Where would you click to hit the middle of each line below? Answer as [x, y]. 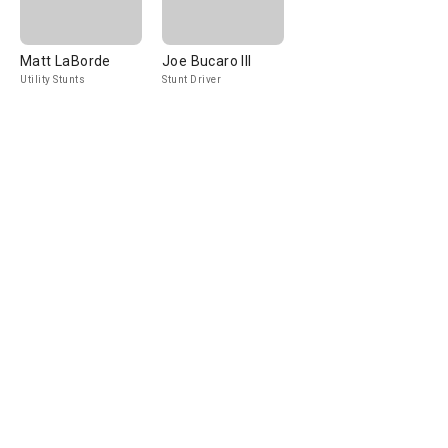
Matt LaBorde [65, 61]
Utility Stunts [52, 79]
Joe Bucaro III [207, 61]
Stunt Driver [191, 79]
